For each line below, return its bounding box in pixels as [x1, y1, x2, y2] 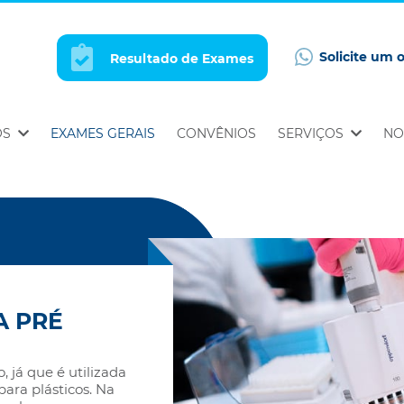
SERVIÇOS [278, 125, 347, 142]
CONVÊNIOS [177, 125, 256, 142]
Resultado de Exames [109, 50, 253, 68]
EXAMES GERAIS [50, 125, 155, 142]
